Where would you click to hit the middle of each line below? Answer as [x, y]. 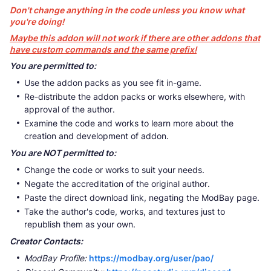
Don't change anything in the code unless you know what [127, 10]
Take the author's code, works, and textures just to [125, 211]
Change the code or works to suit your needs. [114, 169]
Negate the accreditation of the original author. [117, 183]
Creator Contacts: [46, 241]
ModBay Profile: [55, 258]
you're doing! [37, 21]
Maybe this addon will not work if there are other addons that [135, 38]
